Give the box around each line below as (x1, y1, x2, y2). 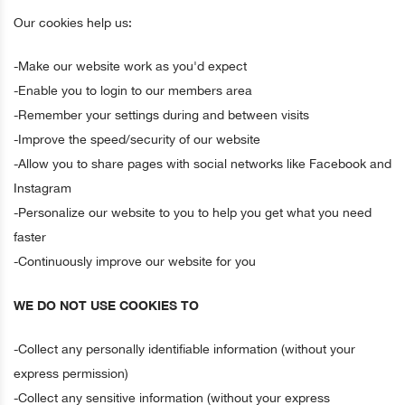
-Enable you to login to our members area (14, 83, 252, 98)
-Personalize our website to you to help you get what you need (14, 205, 372, 220)
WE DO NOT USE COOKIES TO (14, 297, 199, 313)
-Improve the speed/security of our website (14, 132, 260, 146)
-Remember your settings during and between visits (14, 108, 309, 122)
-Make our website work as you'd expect (14, 59, 247, 73)
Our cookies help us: (14, 15, 132, 30)
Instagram (14, 181, 71, 195)
